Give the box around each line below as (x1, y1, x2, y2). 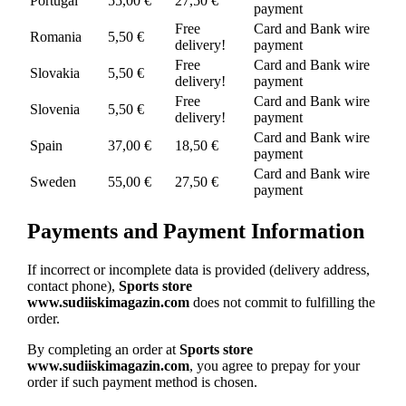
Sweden (29, 174, 76, 190)
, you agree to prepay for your (188, 358, 360, 374)
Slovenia (29, 101, 80, 118)
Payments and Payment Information (26, 219, 364, 244)
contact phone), (26, 278, 119, 295)
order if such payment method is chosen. (26, 374, 257, 391)
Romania (29, 29, 82, 45)
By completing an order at (26, 342, 179, 358)
